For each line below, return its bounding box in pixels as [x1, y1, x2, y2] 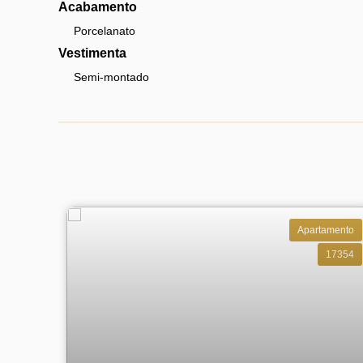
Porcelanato [74, 24, 135, 37]
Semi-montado [74, 70, 149, 83]
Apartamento [297, 224, 354, 236]
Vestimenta [58, 46, 126, 60]
